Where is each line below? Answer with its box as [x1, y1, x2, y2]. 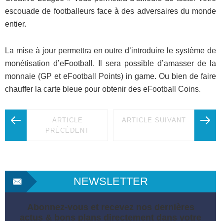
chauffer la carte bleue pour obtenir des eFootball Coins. [5, 85, 201, 94]
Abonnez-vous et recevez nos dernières [27, 202, 194, 213]
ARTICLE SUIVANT [121, 116, 186, 124]
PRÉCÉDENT [45, 127, 89, 135]
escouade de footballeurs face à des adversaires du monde [5, 7, 216, 16]
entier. [5, 20, 26, 29]
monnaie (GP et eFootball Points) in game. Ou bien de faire [5, 72, 216, 81]
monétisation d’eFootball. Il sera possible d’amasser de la [5, 59, 216, 68]
